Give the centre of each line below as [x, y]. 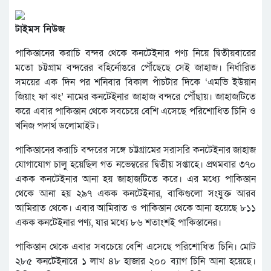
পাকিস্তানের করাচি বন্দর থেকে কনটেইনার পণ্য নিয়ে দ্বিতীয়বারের [135, 53]
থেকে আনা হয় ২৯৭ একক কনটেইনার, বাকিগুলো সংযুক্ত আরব [135, 194]
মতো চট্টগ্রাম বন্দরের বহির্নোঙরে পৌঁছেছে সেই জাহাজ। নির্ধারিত [135, 68]
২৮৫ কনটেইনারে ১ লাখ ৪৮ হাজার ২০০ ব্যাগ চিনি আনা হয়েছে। [135, 261]
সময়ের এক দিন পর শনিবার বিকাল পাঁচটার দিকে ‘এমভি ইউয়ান [135, 82]
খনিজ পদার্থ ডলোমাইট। [57, 126]
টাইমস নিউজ [42, 29]
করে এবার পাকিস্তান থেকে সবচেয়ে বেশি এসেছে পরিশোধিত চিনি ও [135, 111]
